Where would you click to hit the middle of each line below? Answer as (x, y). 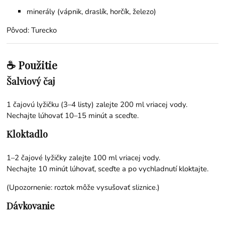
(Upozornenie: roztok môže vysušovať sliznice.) (83, 188)
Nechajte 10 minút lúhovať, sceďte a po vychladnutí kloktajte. (108, 169)
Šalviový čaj (31, 81)
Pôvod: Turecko (32, 30)
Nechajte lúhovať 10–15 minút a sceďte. (73, 116)
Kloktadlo (27, 134)
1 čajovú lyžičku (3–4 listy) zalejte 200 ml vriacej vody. (97, 105)
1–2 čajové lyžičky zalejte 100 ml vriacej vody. (84, 158)
